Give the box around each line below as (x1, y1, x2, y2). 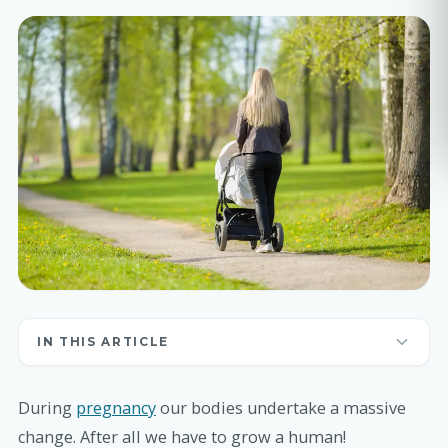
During (18, 397, 76, 420)
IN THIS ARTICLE (37, 335, 169, 350)
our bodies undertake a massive (156, 397, 406, 420)
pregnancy (76, 397, 156, 420)
